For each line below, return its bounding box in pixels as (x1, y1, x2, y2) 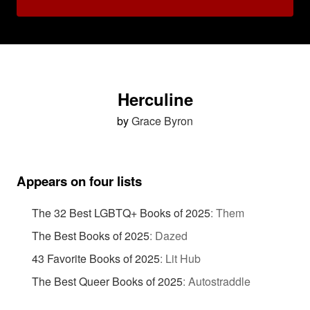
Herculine (117, 87, 193, 111)
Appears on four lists (17, 172, 142, 190)
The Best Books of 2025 (31, 227, 149, 244)
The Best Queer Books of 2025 (31, 273, 183, 289)
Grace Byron (131, 113, 193, 129)
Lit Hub (165, 250, 201, 266)
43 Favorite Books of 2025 (31, 250, 160, 266)
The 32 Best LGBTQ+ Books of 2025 (31, 204, 210, 221)
